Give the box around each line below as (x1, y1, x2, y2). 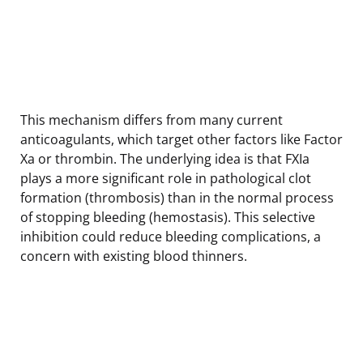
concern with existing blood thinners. (20, 246, 247, 265)
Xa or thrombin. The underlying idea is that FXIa (20, 149, 310, 168)
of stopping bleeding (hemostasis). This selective (20, 207, 315, 226)
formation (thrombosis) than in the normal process (20, 188, 334, 207)
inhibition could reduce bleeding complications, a (20, 227, 321, 246)
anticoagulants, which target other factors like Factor (20, 130, 343, 148)
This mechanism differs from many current (20, 110, 283, 129)
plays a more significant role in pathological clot (20, 169, 311, 187)
